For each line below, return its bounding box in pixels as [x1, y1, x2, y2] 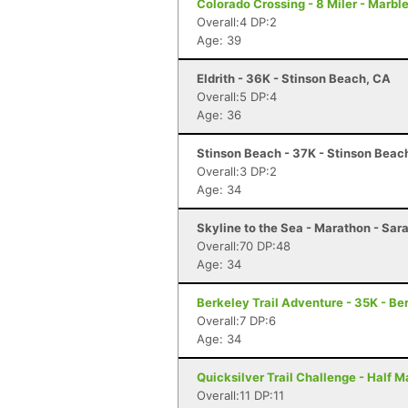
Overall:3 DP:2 [197, 164, 277, 178]
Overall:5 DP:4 [197, 89, 277, 104]
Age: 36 [197, 107, 241, 122]
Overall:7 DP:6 [197, 313, 276, 328]
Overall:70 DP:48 [197, 239, 291, 253]
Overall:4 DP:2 [197, 15, 277, 29]
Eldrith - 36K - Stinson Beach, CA [197, 71, 391, 86]
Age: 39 [197, 33, 241, 47]
